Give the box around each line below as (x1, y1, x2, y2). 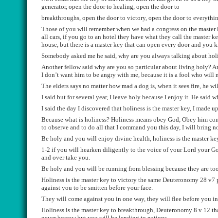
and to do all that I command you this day (69, 124, 179, 131)
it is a (163, 71, 179, 78)
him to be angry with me (73, 71, 138, 78)
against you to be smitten (41, 184, 108, 191)
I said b (41, 93, 60, 101)
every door (162, 41, 190, 48)
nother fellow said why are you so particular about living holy (46, 63, 208, 71)
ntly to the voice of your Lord (118, 146, 196, 153)
